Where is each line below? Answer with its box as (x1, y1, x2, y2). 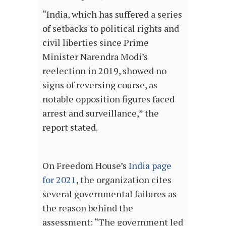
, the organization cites (76, 174, 172, 186)
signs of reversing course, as (42, 79, 157, 91)
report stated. (42, 121, 99, 133)
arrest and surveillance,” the (42, 107, 159, 119)
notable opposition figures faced (42, 93, 175, 105)
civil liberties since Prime (42, 36, 149, 48)
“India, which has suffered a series (42, 8, 182, 20)
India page (129, 159, 172, 172)
